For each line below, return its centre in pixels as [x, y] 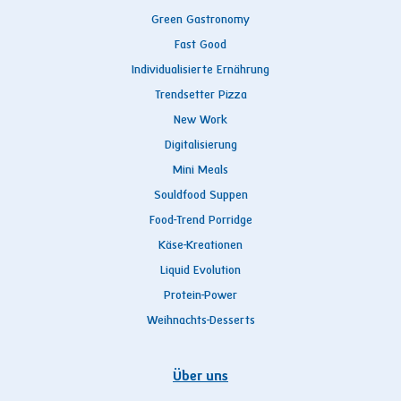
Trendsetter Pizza [200, 95]
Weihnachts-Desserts [200, 321]
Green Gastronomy [200, 20]
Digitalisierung [200, 145]
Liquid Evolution [200, 271]
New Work [200, 120]
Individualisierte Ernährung [200, 70]
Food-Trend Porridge [200, 221]
